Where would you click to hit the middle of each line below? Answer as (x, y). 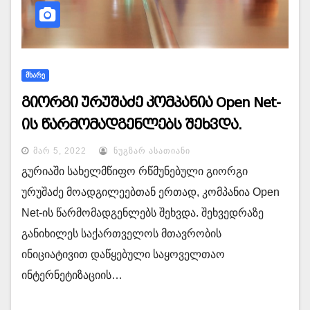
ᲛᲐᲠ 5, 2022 (60, 151)
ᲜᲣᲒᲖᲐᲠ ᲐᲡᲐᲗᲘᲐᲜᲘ (151, 151)
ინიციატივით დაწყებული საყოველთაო (123, 254)
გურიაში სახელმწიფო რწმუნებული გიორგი (135, 171)
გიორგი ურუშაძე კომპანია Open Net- (151, 102)
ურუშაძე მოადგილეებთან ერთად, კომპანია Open (151, 192)
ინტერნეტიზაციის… (72, 275)
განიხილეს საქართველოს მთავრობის (121, 234)
